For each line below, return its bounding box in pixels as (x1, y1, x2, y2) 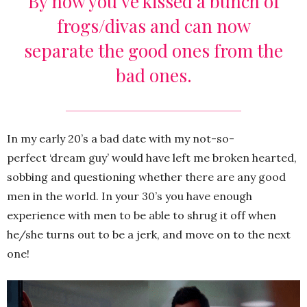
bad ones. (115, 63, 192, 88)
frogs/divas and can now (56, 14, 251, 38)
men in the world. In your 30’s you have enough (7, 189, 252, 204)
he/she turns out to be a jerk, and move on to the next (7, 228, 291, 242)
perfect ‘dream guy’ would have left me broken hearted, (7, 151, 297, 165)
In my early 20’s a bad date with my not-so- (7, 132, 234, 146)
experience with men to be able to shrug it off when (7, 208, 276, 223)
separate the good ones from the (24, 38, 283, 63)
